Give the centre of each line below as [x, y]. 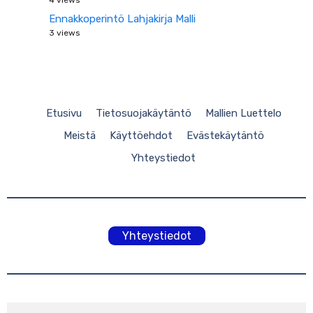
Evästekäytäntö [225, 136]
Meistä [79, 136]
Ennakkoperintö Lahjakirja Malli [122, 19]
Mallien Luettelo [243, 113]
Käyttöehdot [141, 136]
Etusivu [64, 113]
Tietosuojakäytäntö [143, 113]
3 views [65, 33]
